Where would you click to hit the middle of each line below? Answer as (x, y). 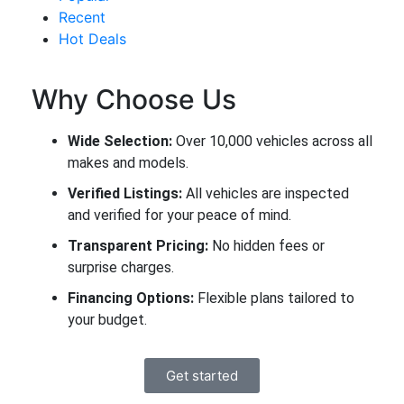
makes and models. (128, 163)
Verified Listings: (125, 193)
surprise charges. (121, 267)
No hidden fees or (266, 246)
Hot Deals (92, 39)
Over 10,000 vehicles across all (272, 141)
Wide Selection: (120, 141)
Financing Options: (131, 298)
